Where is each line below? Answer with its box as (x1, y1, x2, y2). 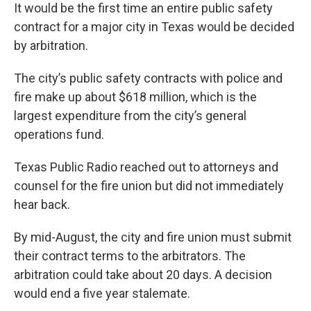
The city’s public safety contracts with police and (14, 71, 283, 85)
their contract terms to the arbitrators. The (14, 249, 246, 263)
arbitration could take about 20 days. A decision (14, 267, 272, 282)
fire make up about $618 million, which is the (14, 90, 257, 104)
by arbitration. (14, 38, 88, 53)
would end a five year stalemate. (14, 286, 190, 301)
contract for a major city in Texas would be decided (14, 19, 294, 34)
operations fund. (14, 127, 104, 142)
